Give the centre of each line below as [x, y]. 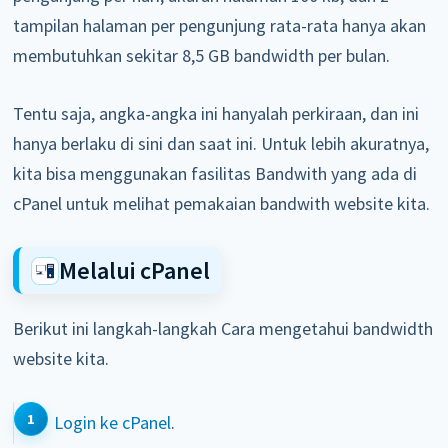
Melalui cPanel [135, 271]
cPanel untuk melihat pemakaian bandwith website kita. [222, 204]
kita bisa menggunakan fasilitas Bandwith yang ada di [215, 174]
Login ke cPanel [112, 423]
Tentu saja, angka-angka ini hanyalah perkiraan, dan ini [216, 114]
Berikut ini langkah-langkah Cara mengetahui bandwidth [223, 329]
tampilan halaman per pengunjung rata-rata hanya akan [220, 26]
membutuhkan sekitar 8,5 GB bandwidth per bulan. [204, 56]
